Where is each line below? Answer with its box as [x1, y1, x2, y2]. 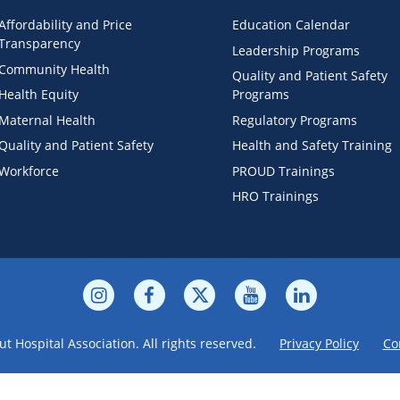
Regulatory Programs [231, 111, 357, 129]
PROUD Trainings [231, 162, 335, 179]
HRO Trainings [231, 187, 319, 204]
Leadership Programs [231, 41, 360, 59]
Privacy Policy [279, 335, 359, 353]
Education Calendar [231, 16, 350, 33]
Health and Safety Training [231, 137, 392, 154]
